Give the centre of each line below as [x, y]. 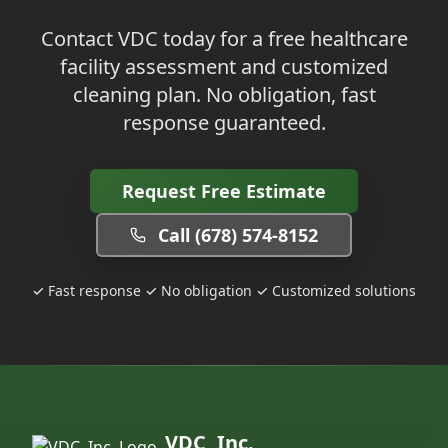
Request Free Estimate [224, 191]
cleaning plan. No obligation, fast [224, 94]
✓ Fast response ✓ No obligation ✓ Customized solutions [224, 290]
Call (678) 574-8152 [238, 235]
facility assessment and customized [224, 66]
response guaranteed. [224, 122]
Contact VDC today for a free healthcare [224, 38]
